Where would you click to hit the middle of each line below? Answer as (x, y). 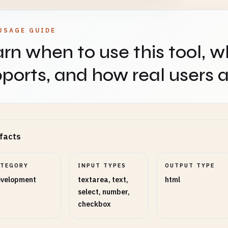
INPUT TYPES (102, 165)
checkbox (95, 204)
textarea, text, (103, 180)
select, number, (104, 192)
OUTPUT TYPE (190, 165)
